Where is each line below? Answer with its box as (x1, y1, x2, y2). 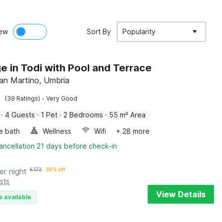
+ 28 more (116, 127, 150, 135)
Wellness (43, 127, 72, 135)
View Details (156, 189, 206, 199)
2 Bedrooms (63, 111, 104, 119)
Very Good (46, 95, 78, 102)
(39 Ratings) (5, 95, 41, 102)
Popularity (122, 27, 156, 36)
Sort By (87, 27, 111, 36)
